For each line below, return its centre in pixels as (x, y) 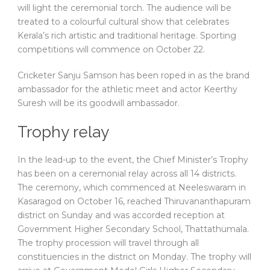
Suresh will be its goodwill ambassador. (99, 103)
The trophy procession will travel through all (108, 243)
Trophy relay (63, 132)
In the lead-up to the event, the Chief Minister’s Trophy (133, 160)
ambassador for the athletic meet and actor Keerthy (127, 89)
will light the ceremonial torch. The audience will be (124, 8)
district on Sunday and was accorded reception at (121, 215)
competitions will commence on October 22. (111, 50)
